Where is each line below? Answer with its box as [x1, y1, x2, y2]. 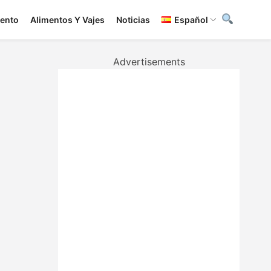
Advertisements [113, 56, 185, 68]
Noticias [116, 15, 151, 25]
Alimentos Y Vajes [30, 15, 105, 25]
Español [174, 15, 208, 25]
